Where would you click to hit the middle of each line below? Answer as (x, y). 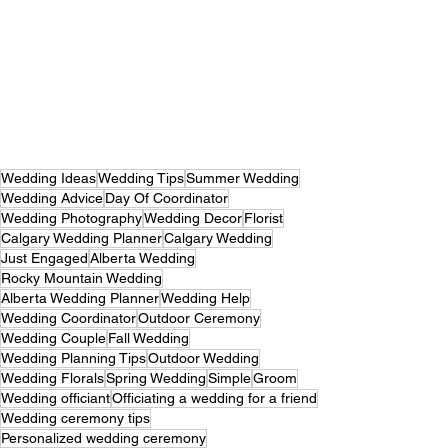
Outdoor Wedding (203, 358)
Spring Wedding (156, 378)
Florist (263, 218)
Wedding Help (205, 298)
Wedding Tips (141, 178)
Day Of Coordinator (166, 198)
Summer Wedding (242, 178)
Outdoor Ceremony (199, 318)
